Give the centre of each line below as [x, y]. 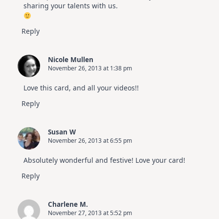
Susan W [62, 132]
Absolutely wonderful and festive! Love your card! [104, 160]
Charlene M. [68, 204]
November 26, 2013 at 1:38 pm [90, 68]
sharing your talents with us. [71, 6]
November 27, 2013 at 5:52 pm [90, 213]
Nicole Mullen [71, 60]
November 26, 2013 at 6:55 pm [90, 141]
